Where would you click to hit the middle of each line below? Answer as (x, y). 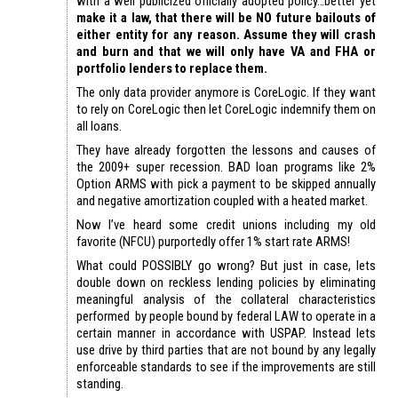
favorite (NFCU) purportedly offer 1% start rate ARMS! (213, 242)
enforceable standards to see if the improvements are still (226, 367)
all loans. (99, 127)
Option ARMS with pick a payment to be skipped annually (226, 184)
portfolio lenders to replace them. (172, 69)
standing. (100, 384)
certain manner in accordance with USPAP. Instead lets (226, 334)
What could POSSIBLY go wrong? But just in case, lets (226, 266)
